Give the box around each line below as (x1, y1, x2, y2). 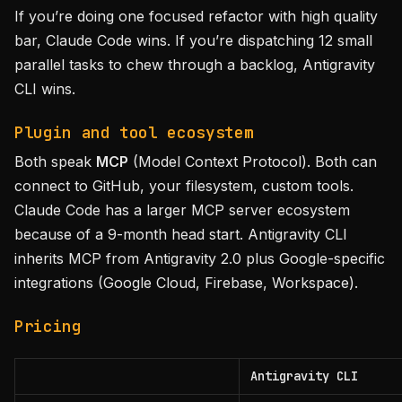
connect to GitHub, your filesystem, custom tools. (14, 177, 354, 195)
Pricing (14, 316, 82, 336)
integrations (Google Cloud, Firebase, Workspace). (14, 274, 358, 292)
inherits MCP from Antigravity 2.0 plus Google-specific (14, 249, 385, 267)
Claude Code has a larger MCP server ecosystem (14, 201, 350, 219)
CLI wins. (14, 80, 75, 98)
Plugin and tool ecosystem (14, 122, 254, 143)
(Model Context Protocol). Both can (128, 153, 377, 170)
